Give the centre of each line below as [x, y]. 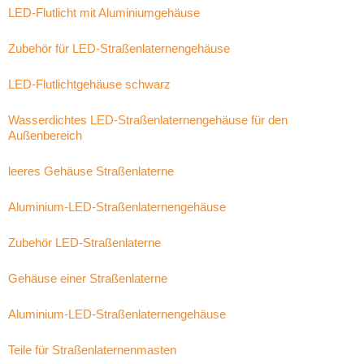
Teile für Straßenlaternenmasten [92, 350]
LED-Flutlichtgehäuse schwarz [89, 84]
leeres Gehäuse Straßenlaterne [91, 171]
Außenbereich [45, 135]
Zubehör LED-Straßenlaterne [84, 243]
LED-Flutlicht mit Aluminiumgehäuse [104, 13]
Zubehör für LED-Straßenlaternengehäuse [119, 48]
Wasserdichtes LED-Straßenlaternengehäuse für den [148, 120]
